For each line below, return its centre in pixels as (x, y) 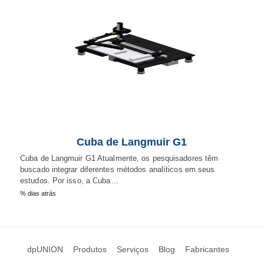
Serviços (133, 250)
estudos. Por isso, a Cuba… (69, 181)
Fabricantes (207, 250)
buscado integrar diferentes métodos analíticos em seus (118, 170)
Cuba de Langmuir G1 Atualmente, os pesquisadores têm (119, 159)
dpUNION (45, 250)
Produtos (90, 250)
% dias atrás (38, 194)
